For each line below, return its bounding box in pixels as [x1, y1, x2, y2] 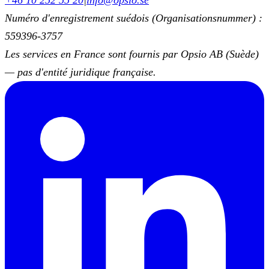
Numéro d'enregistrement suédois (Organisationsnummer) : [5, 12, 262, 24]
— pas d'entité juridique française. [5, 66, 156, 78]
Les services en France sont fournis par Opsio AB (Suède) [5, 48, 259, 60]
